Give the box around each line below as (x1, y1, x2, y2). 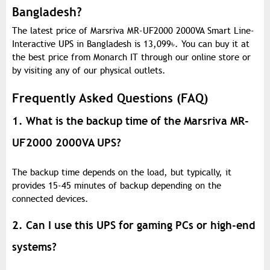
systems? (12, 240, 57, 254)
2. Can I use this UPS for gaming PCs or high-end (12, 218, 255, 233)
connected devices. (12, 193, 89, 205)
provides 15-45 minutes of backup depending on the (12, 180, 221, 192)
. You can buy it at (175, 39, 250, 50)
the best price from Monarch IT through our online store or (12, 52, 251, 63)
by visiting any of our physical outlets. (12, 65, 166, 77)
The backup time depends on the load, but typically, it (12, 167, 231, 178)
